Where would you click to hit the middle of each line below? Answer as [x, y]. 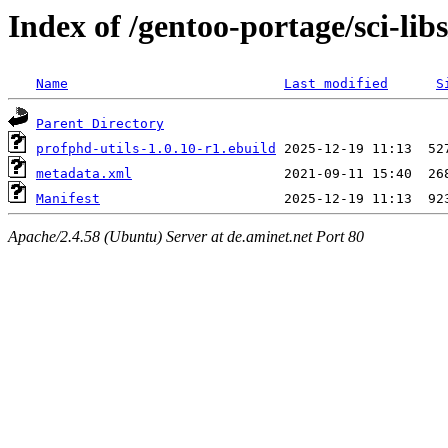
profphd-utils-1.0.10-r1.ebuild [156, 149]
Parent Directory [100, 124]
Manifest [68, 199]
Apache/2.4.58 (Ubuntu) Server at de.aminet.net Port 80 [186, 236]
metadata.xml [84, 174]
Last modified [336, 84]
